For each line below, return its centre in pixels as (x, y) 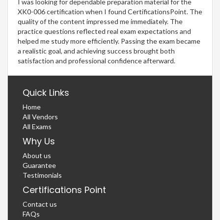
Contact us (40, 204)
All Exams (37, 127)
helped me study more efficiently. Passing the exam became (109, 41)
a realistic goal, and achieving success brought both (96, 51)
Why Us (39, 141)
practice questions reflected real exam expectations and (104, 31)
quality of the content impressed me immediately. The (100, 22)
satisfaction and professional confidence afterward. (96, 61)
